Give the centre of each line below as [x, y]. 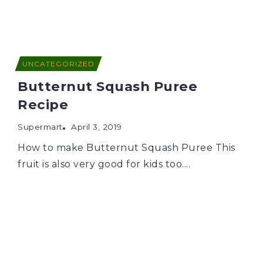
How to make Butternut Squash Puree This [127, 147]
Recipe [43, 104]
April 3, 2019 [97, 127]
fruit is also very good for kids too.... [104, 164]
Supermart [40, 127]
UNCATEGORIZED [58, 63]
